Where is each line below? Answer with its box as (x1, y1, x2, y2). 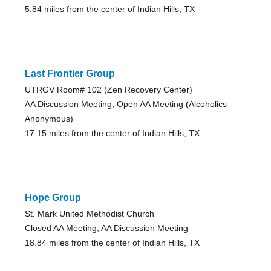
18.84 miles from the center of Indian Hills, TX (24, 238, 200, 248)
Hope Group (24, 192, 81, 203)
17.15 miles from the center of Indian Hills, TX (24, 128, 200, 139)
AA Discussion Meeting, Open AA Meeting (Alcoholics (24, 99, 227, 109)
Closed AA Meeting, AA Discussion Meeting (24, 223, 188, 233)
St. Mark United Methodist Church (24, 209, 154, 219)
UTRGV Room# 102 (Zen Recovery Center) (24, 85, 192, 95)
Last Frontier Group (24, 68, 115, 79)
